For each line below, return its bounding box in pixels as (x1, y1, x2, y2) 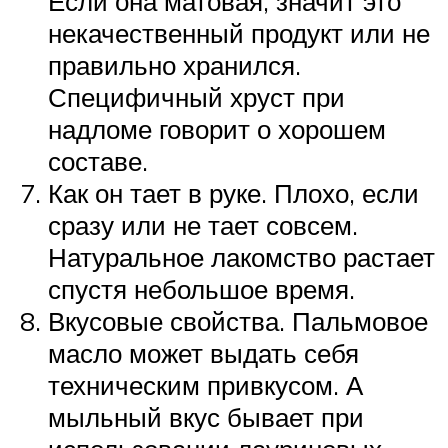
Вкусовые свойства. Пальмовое (48, 304, 428, 337)
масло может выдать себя (48, 336, 359, 369)
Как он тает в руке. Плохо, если (48, 176, 419, 209)
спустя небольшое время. (48, 272, 355, 305)
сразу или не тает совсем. (48, 208, 358, 241)
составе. (48, 144, 148, 177)
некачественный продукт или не (48, 16, 430, 49)
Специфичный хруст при (48, 80, 345, 113)
